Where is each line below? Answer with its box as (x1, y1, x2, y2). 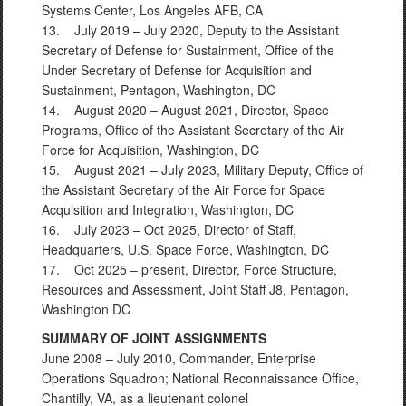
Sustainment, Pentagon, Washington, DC (42, 81, 275, 99)
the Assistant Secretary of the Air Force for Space (42, 180, 325, 198)
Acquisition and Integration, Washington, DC (42, 200, 294, 218)
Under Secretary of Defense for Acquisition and (42, 61, 312, 79)
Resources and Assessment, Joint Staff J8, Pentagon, (42, 280, 349, 298)
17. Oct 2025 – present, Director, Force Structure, (42, 260, 337, 278)
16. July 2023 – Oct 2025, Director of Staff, (42, 220, 296, 238)
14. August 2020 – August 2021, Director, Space (42, 101, 329, 119)
